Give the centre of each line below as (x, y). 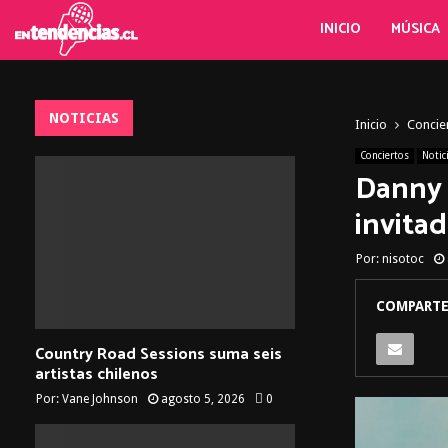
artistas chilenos (96, 375)
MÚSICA (416, 29)
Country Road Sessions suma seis (158, 355)
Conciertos (384, 155)
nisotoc (403, 259)
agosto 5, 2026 (203, 399)
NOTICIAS (84, 118)
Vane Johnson (100, 399)
